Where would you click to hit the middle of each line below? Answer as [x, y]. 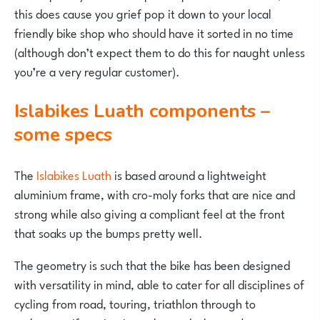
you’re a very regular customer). [97, 70]
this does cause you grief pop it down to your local [143, 12]
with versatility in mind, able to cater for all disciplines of [159, 283]
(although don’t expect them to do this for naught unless [160, 51]
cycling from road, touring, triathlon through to [135, 302]
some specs [63, 134]
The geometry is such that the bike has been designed [152, 264]
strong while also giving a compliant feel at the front [150, 212]
